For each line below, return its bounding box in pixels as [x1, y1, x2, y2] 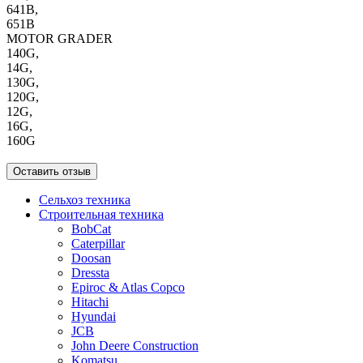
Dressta [71, 265, 109, 280]
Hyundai [71, 309, 116, 323]
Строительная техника [39, 207, 164, 221]
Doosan [71, 250, 111, 265]
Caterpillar [71, 236, 125, 250]
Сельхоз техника [39, 192, 130, 207]
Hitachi [71, 294, 109, 309]
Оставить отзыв [13, 164, 91, 177]
